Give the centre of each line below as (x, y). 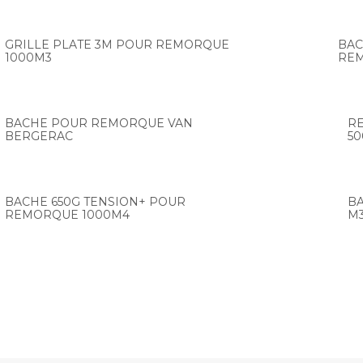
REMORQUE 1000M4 (67, 215)
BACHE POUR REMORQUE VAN (98, 123)
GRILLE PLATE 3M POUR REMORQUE (117, 45)
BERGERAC (38, 136)
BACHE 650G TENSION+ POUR (95, 202)
